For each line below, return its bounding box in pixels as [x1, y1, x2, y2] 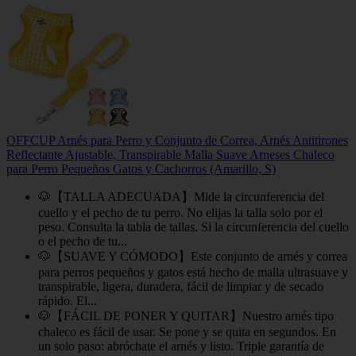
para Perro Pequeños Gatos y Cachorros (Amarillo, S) [6, 162, 276, 176]
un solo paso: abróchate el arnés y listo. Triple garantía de [38, 339, 324, 354]
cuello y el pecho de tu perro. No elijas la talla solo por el [38, 206, 323, 220]
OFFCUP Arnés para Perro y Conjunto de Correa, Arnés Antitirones [6, 133, 348, 148]
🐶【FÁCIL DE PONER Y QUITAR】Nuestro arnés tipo [38, 309, 334, 323]
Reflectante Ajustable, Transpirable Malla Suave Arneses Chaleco [6, 148, 335, 162]
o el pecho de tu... [38, 234, 127, 249]
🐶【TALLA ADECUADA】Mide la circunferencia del [38, 190, 324, 204]
